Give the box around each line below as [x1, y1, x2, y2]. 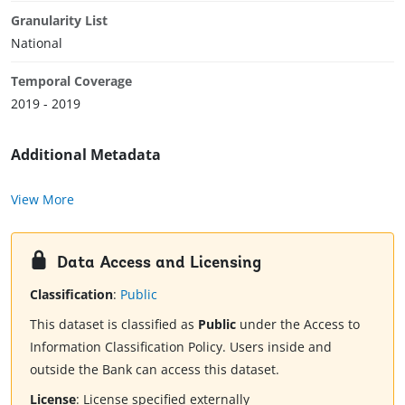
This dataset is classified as [30, 316, 198, 334]
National [11, 33, 62, 52]
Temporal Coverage [11, 71, 132, 89]
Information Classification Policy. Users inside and [30, 338, 332, 356]
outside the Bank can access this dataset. [30, 361, 279, 379]
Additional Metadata [11, 144, 161, 165]
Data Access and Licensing [57, 254, 261, 272]
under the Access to [236, 316, 360, 334]
